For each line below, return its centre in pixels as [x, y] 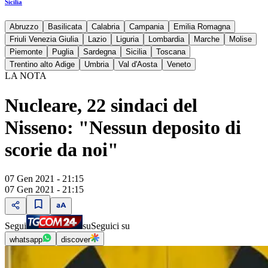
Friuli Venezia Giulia [44, 39]
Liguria [127, 39]
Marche [207, 39]
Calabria [106, 27]
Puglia [63, 52]
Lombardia [166, 39]
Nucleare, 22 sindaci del [101, 105]
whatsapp [26, 240]
